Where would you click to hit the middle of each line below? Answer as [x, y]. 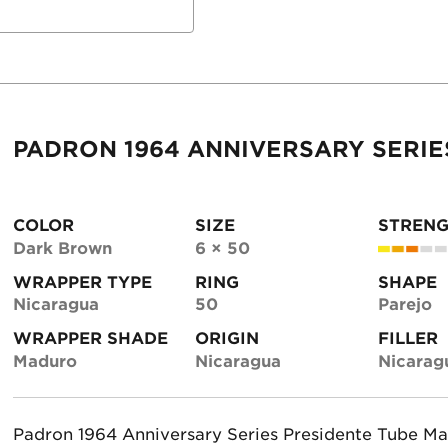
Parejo [404, 305]
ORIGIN [227, 339]
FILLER [407, 339]
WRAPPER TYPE [82, 282]
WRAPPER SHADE [90, 339]
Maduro [44, 362]
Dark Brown [62, 248]
